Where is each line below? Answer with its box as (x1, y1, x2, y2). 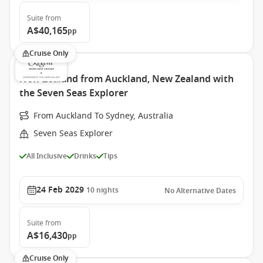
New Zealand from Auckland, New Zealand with (19, 72, 234, 86)
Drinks (74, 150, 96, 161)
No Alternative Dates (164, 186, 236, 196)
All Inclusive (26, 150, 67, 161)
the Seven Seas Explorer (19, 86, 128, 100)
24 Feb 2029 (36, 184, 84, 196)
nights (96, 185, 119, 195)
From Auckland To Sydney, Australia (33, 110, 173, 122)
